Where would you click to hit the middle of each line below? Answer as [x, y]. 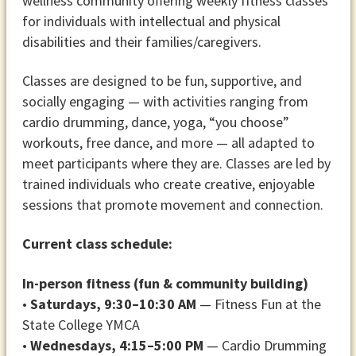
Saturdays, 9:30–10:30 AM [113, 304]
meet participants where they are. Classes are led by [176, 163]
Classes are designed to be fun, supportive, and [162, 80]
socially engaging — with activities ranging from [165, 101]
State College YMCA [81, 324]
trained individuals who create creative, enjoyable [168, 184]
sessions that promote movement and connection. [172, 204]
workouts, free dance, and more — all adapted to [168, 142]
